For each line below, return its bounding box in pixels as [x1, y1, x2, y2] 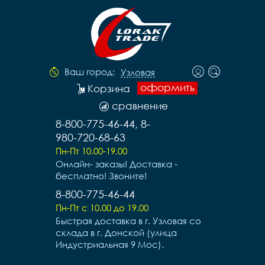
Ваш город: [64, 66, 115, 77]
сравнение [112, 99, 168, 112]
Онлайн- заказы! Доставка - [56, 159, 177, 169]
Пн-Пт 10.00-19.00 [56, 146, 127, 156]
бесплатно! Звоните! [56, 170, 147, 181]
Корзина [88, 82, 130, 95]
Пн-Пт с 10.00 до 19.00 [56, 202, 148, 213]
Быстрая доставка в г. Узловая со [56, 215, 201, 226]
